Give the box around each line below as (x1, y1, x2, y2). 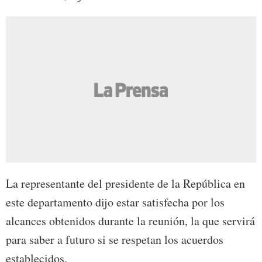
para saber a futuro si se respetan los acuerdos (6, 231, 223, 247)
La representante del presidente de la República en (6, 175, 245, 191)
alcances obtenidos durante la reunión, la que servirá (6, 212, 255, 229)
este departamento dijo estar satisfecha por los (6, 194, 225, 210)
